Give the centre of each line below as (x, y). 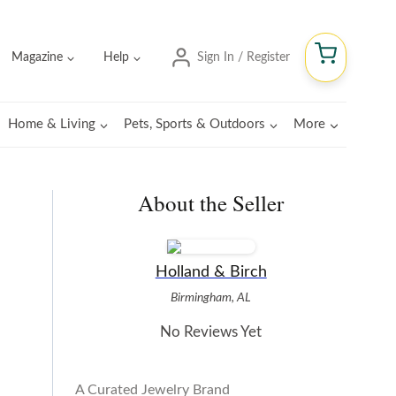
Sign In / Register (243, 57)
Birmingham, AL (211, 297)
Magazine (38, 57)
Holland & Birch (211, 272)
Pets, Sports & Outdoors (195, 124)
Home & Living (51, 124)
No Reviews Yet (211, 332)
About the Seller (211, 203)
